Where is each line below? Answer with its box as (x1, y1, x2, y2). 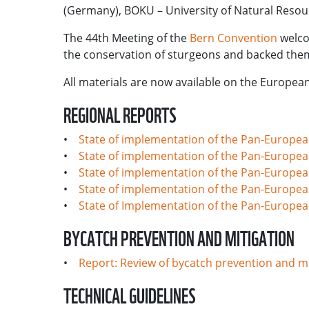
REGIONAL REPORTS (63, 98, 177, 130)
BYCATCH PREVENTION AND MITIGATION (63, 221, 295, 253)
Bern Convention (190, 30, 277, 46)
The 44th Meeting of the (63, 30, 190, 46)
